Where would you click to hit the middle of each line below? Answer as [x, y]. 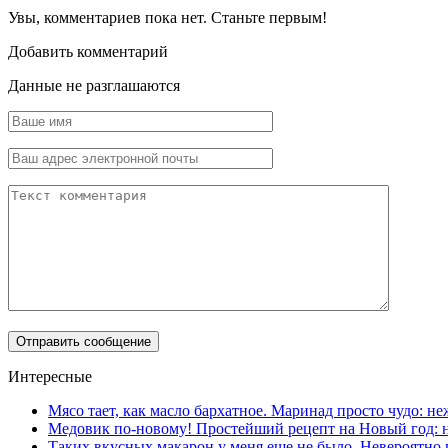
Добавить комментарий [88, 51]
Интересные [50, 376]
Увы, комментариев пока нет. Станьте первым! [167, 17]
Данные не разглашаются [94, 85]
